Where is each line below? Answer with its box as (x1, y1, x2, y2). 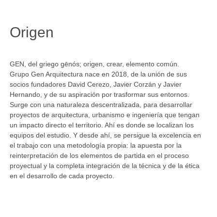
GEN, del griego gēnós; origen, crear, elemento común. (10, 60, 179, 68)
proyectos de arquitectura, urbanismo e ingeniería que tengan (10, 111, 200, 119)
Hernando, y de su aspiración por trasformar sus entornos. (10, 91, 189, 98)
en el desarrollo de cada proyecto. (10, 172, 114, 180)
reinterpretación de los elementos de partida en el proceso (10, 152, 189, 159)
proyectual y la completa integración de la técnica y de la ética (10, 162, 200, 170)
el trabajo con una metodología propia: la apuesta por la (10, 141, 182, 149)
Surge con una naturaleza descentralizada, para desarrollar (10, 101, 192, 108)
